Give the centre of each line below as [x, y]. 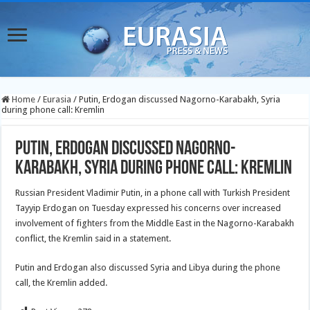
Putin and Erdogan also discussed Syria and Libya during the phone [148, 267]
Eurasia [57, 99]
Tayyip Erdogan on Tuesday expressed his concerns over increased [148, 208]
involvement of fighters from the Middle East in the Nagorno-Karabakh [155, 223]
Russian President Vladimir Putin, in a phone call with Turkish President [153, 193]
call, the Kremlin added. [62, 283]
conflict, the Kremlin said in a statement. [93, 238]
